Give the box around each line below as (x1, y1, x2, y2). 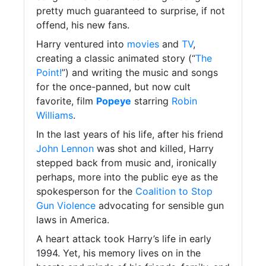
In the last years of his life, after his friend (36, 128, 223, 141)
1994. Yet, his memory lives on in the (36, 247, 201, 259)
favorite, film (36, 95, 96, 107)
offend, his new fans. (36, 19, 129, 31)
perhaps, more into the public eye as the (36, 171, 218, 183)
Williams (36, 109, 73, 122)
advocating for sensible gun (96, 199, 224, 212)
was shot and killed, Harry (94, 142, 214, 155)
